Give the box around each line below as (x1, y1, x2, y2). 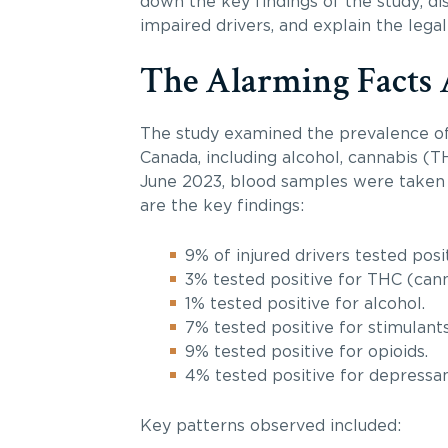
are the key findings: (139, 198, 304, 214)
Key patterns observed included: (139, 418, 401, 434)
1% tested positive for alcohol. (184, 296, 425, 312)
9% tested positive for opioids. (184, 344, 428, 360)
